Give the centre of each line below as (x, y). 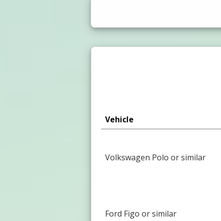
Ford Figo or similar (141, 213)
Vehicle (119, 119)
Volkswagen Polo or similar (155, 157)
